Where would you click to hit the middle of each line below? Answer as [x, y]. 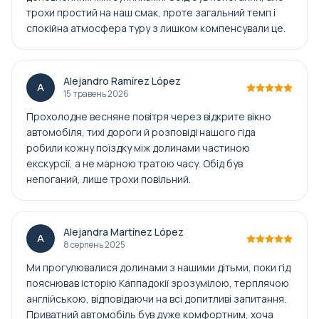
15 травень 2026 [96, 93]
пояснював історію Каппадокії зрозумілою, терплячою [158, 283]
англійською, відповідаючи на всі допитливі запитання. [156, 299]
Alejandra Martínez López [124, 231]
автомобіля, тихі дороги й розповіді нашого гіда [141, 132]
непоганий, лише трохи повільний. [109, 179]
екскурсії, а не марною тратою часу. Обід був [135, 163]
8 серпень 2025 [94, 244]
